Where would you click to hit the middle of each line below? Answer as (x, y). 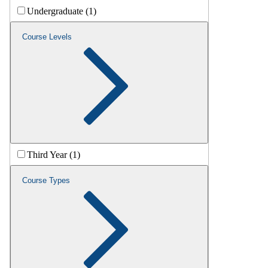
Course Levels (47, 37)
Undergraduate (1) (62, 11)
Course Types (46, 181)
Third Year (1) (54, 155)
